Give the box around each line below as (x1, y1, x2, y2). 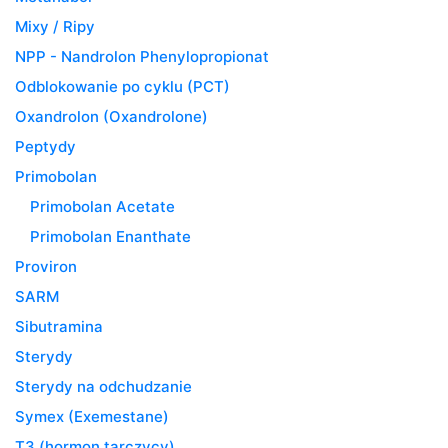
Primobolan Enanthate (30, 226, 191, 246)
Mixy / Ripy (15, 16, 95, 36)
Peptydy (15, 136, 76, 156)
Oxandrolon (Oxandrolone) (15, 106, 208, 126)
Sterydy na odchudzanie (15, 376, 192, 396)
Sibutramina (15, 316, 103, 336)
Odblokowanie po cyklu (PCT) (15, 76, 230, 96)
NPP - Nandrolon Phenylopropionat (15, 46, 269, 66)
